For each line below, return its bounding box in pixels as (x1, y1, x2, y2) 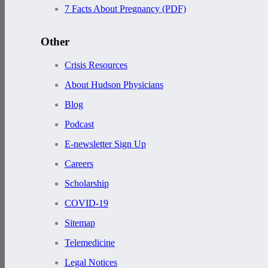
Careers (65, 158, 93, 169)
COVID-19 (65, 197, 108, 208)
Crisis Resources (65, 59, 127, 70)
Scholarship (65, 178, 109, 188)
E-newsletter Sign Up (65, 138, 146, 149)
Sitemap (65, 217, 95, 228)
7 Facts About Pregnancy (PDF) (65, 4, 186, 14)
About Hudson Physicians (65, 79, 163, 90)
